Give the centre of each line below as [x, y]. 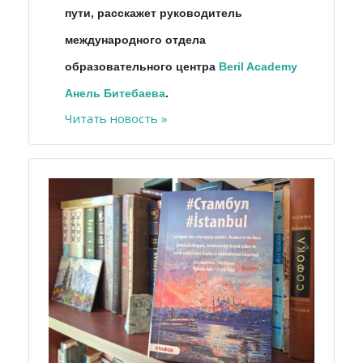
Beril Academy [258, 66]
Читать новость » [116, 118]
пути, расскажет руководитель [154, 13]
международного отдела [135, 39]
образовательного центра [142, 66]
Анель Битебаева [115, 93]
